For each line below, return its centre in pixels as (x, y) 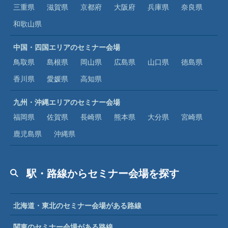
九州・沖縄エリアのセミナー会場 (67, 102)
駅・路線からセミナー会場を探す (102, 173)
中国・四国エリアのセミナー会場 (67, 47)
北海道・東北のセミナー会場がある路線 (77, 205)
